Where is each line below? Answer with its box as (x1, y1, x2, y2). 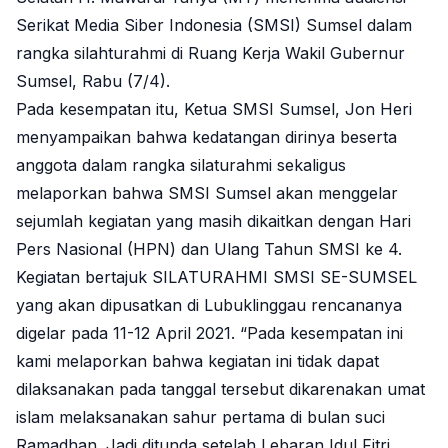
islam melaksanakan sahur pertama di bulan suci (16, 406, 385, 427)
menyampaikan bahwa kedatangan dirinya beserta (16, 126, 397, 147)
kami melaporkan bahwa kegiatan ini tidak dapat (16, 350, 379, 371)
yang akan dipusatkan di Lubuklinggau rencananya (16, 294, 402, 315)
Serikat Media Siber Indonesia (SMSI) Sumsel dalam (16, 14, 412, 35)
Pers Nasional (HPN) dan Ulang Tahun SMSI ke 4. (16, 238, 402, 259)
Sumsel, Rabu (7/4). (16, 70, 170, 91)
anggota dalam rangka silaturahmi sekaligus (16, 154, 346, 175)
